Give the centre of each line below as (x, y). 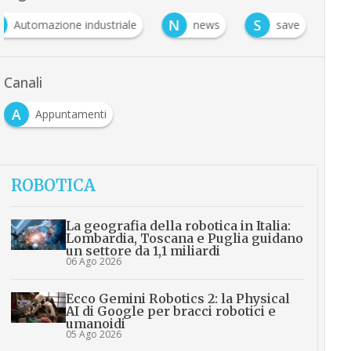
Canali (23, 82)
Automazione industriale (75, 25)
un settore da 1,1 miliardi (143, 251)
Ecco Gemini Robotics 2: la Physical (177, 299)
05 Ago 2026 (93, 334)
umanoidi (95, 324)
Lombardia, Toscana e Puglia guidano (184, 238)
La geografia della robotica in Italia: (178, 226)
